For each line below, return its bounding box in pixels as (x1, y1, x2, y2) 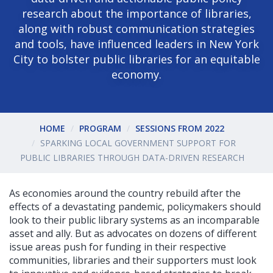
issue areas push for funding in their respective (9, 240, 226, 254)
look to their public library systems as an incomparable (9, 213, 260, 227)
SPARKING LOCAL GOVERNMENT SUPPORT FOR (40, 136, 236, 149)
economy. (112, 67, 161, 82)
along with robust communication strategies (18, 21, 255, 37)
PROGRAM (79, 122, 121, 134)
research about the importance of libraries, (21, 6, 252, 21)
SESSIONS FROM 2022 (135, 122, 224, 134)
